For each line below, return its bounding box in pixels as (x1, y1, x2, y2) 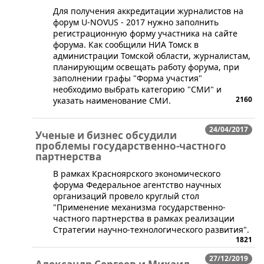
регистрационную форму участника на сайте (53, 28, 237, 39)
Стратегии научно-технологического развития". (53, 224, 249, 235)
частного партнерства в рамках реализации (53, 213, 235, 224)
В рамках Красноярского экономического (53, 168, 220, 179)
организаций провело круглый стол (53, 190, 199, 202)
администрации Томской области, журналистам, (53, 50, 250, 61)
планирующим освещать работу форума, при (53, 61, 239, 72)
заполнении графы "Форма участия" (53, 72, 202, 84)
